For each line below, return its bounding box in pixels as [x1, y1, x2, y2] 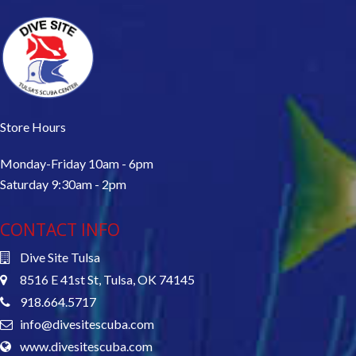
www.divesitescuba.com [20, 339, 153, 354]
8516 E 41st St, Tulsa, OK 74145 [20, 272, 195, 288]
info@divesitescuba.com [20, 316, 154, 332]
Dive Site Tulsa [20, 250, 100, 265]
